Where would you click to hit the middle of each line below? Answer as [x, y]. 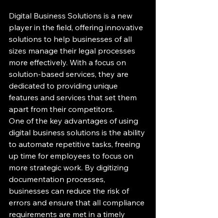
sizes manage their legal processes [73, 50]
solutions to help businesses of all [71, 39]
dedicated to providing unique [64, 85]
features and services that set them [74, 97]
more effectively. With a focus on [68, 62]
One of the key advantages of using [74, 120]
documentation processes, [58, 179]
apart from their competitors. [61, 109]
